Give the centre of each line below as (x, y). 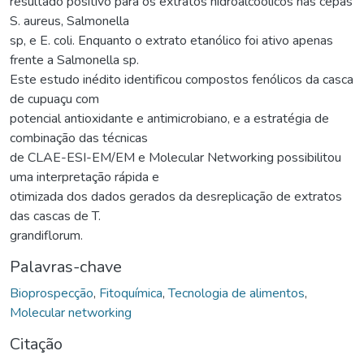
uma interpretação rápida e (84, 177)
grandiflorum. (46, 235)
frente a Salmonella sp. (74, 60)
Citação (36, 344)
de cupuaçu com (54, 99)
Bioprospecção (52, 293)
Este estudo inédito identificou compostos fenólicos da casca (182, 79)
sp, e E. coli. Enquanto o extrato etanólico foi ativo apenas (171, 40)
